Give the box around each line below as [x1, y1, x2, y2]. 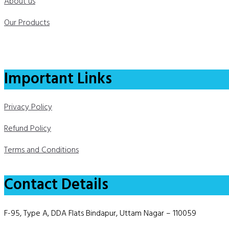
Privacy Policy [4, 101, 52, 114]
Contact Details [4, 173, 108, 198]
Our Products [4, 16, 50, 30]
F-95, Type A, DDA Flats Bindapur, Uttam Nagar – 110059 [4, 207, 196, 220]
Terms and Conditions [4, 144, 79, 157]
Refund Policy [4, 122, 51, 136]
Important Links [4, 66, 112, 91]
